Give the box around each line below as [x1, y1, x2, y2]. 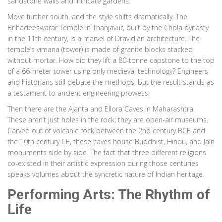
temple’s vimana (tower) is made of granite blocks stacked [7, 45, 193, 55]
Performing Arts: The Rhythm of [7, 186, 210, 203]
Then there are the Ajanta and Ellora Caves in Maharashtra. [7, 104, 195, 114]
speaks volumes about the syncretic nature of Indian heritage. [7, 169, 204, 179]
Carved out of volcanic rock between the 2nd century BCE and [7, 126, 205, 136]
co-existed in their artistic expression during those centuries [7, 159, 199, 168]
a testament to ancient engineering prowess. [7, 88, 150, 98]
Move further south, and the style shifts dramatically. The [7, 12, 187, 22]
